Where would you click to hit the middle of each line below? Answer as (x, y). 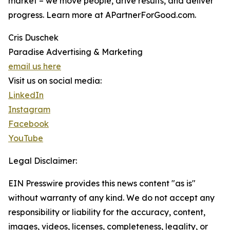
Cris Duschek (33, 38)
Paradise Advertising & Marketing (75, 52)
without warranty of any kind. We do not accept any (111, 198)
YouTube (26, 138)
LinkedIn (26, 95)
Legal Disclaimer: (43, 161)
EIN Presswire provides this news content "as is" (102, 184)
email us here (35, 66)
